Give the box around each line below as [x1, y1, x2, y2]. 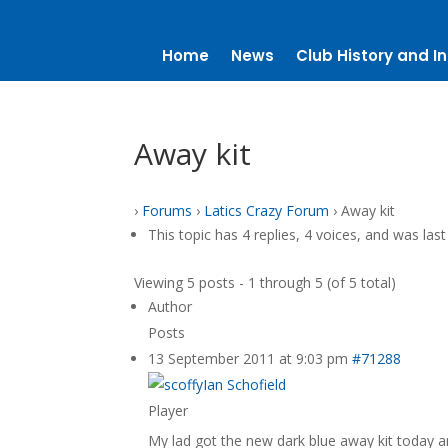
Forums [142, 201, 193, 220]
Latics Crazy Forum [204, 201, 330, 220]
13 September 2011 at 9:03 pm [148, 349, 349, 368]
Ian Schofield [203, 375, 287, 394]
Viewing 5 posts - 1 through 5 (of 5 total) [134, 273, 397, 292]
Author [148, 297, 193, 316]
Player [148, 401, 189, 420]
